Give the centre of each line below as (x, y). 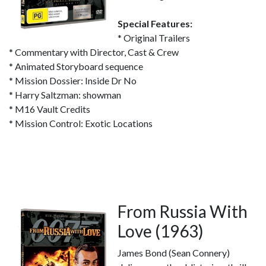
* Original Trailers (154, 38)
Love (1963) (161, 231)
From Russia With (183, 211)
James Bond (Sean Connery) (174, 253)
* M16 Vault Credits (50, 109)
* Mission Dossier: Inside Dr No (73, 80)
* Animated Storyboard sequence (76, 66)
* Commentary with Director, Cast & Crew (94, 52)
